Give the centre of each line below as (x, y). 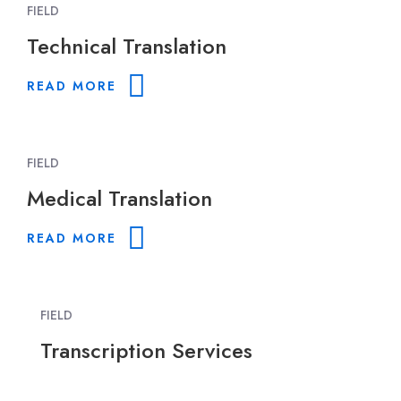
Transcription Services (146, 350)
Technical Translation (127, 46)
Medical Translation (119, 198)
